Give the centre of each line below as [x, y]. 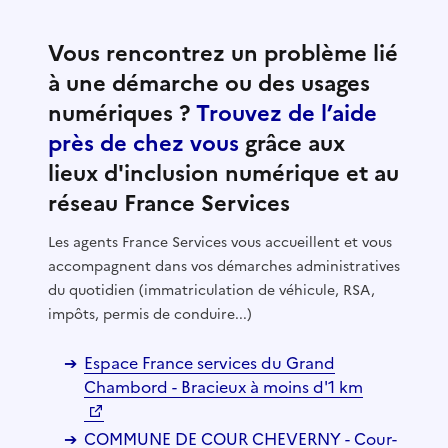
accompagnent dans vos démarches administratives [224, 266]
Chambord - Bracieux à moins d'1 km [223, 386]
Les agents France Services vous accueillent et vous [220, 242]
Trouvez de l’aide [286, 113]
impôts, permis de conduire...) [150, 314]
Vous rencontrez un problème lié [223, 53]
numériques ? [122, 113]
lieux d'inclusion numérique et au [223, 173]
